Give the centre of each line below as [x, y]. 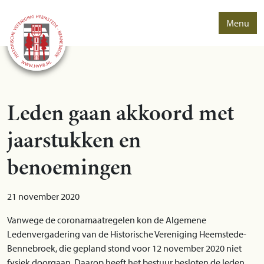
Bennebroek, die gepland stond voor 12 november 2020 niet [124, 248]
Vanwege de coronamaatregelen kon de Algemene [107, 220]
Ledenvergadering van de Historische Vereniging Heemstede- [127, 234]
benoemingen [70, 167]
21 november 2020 [43, 196]
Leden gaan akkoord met [121, 113]
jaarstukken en [74, 140]
